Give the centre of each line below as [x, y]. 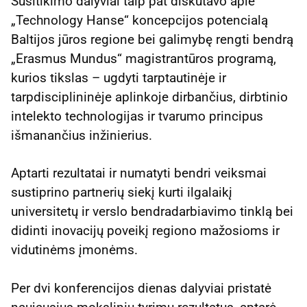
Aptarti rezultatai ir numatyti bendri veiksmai [139, 173]
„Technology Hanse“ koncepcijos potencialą [139, 21]
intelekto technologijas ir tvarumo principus [137, 116]
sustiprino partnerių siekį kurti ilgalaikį [122, 193]
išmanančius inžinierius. [82, 136]
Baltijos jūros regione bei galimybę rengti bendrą [152, 40]
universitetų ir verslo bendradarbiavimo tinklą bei [152, 212]
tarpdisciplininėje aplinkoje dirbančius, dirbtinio [149, 97]
